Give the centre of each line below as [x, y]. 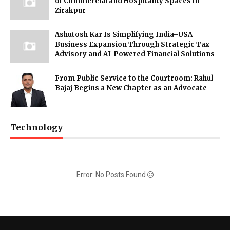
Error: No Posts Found [112, 175]
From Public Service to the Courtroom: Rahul [134, 78]
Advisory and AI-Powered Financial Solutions [135, 54]
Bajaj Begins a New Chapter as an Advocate [131, 88]
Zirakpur [70, 11]
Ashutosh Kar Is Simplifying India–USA [124, 35]
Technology [36, 127]
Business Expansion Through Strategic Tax [132, 44]
